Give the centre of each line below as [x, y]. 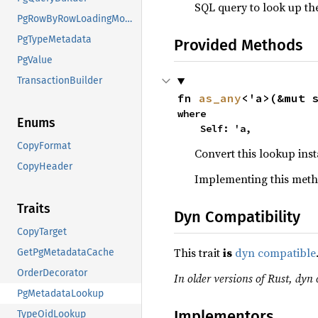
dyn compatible [275, 253]
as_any [220, 98]
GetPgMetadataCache [66, 253]
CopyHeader [45, 167]
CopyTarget [42, 232]
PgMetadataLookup [60, 294]
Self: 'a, [225, 128]
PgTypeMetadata [54, 40]
